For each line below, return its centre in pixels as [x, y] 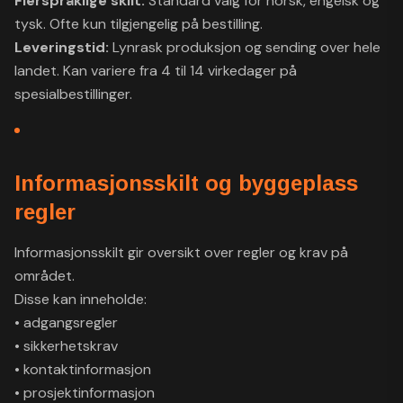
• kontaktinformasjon [83, 369]
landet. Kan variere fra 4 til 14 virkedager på [156, 71]
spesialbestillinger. [73, 94]
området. [45, 276]
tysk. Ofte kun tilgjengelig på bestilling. [139, 24]
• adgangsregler [66, 322]
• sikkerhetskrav [66, 346]
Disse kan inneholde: [81, 299]
